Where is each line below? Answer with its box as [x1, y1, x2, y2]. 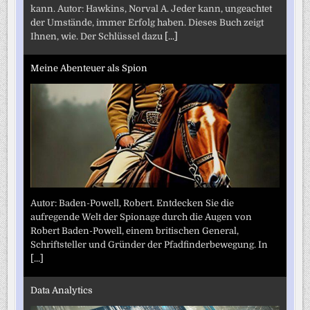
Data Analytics [30, 285, 93, 296]
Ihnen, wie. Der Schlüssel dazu [30, 30, 165, 42]
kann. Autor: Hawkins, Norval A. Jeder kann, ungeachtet [30, 3, 273, 14]
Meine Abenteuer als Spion [30, 63, 148, 74]
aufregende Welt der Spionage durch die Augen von [30, 211, 253, 222]
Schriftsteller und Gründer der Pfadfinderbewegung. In [30, 239, 268, 250]
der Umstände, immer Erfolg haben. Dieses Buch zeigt [30, 17, 264, 28]
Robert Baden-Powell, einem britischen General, [30, 225, 239, 236]
